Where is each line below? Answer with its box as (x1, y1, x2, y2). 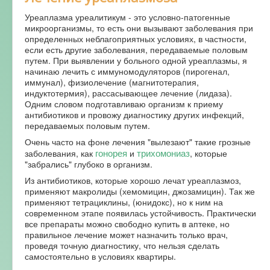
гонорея (95, 145, 127, 159)
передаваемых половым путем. (25, 119, 150, 131)
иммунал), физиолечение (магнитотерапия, (25, 75, 199, 88)
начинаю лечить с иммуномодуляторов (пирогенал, (25, 64, 230, 77)
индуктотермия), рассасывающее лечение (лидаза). (25, 86, 232, 99)
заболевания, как (25, 146, 95, 159)
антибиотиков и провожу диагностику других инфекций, (25, 108, 244, 121)
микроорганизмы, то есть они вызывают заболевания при (25, 21, 253, 34)
